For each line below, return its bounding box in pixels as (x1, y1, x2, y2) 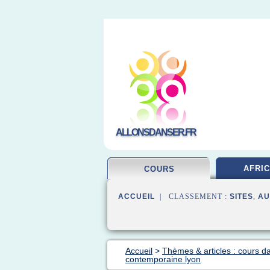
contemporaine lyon (125, 254, 201, 264)
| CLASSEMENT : (155, 192, 230, 201)
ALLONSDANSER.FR (116, 127, 196, 137)
